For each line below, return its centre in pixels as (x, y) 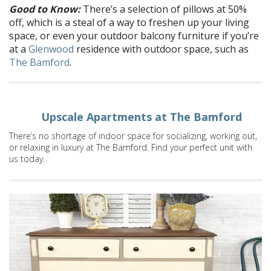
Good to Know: (45, 9)
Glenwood (51, 49)
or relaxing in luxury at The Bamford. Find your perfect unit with (131, 147)
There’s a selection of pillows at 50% (164, 9)
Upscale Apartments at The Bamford (142, 116)
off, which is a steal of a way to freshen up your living (129, 22)
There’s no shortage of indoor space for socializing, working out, (133, 135)
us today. (27, 158)
